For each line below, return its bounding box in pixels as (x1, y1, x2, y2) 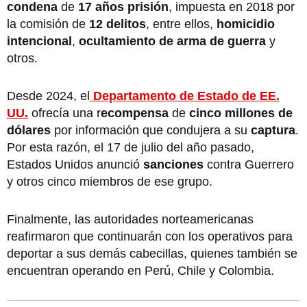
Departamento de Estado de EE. (93, 88, 280, 103)
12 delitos (89, 16, 146, 31)
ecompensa (101, 106, 169, 120)
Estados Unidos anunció (7, 157, 143, 171)
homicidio (217, 16, 275, 31)
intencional (7, 34, 72, 48)
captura (251, 123, 295, 137)
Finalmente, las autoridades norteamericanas (7, 212, 254, 226)
